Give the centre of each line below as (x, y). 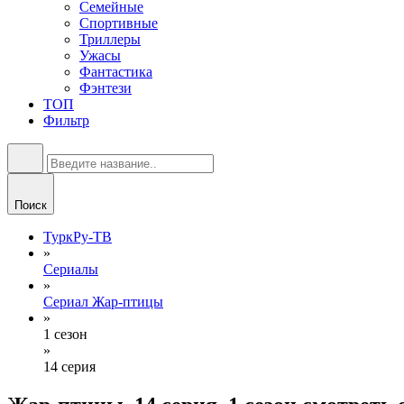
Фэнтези (106, 88)
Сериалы (71, 269)
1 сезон (65, 334)
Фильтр (66, 120)
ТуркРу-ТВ (78, 237)
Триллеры (110, 39)
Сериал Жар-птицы (103, 302)
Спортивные (119, 23)
